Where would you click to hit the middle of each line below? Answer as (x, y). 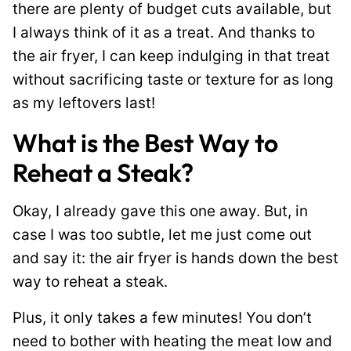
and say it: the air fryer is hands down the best (175, 258)
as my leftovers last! (84, 103)
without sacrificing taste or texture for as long (173, 80)
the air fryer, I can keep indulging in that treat (171, 56)
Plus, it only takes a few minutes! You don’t (162, 318)
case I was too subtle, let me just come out (162, 235)
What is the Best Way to (145, 143)
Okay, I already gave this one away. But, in (160, 211)
